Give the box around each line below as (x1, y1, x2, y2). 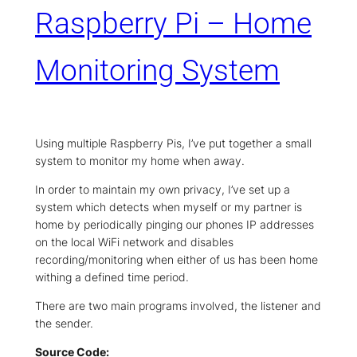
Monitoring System (35, 53, 280, 88)
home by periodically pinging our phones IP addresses (35, 217, 314, 231)
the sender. (35, 316, 93, 330)
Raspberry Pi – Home (35, 6, 312, 41)
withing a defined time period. (35, 269, 189, 284)
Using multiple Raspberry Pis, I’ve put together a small (35, 135, 312, 150)
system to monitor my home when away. (35, 153, 245, 167)
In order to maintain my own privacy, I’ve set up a (35, 182, 290, 196)
